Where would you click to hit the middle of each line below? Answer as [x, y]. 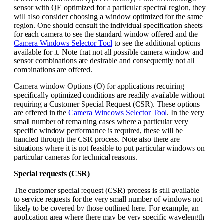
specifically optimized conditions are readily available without [109, 95]
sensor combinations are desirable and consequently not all [104, 60]
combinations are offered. [53, 69]
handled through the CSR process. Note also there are [97, 139]
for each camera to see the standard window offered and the [106, 34]
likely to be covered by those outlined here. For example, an [106, 208]
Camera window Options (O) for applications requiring [99, 86]
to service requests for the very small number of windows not [108, 199]
